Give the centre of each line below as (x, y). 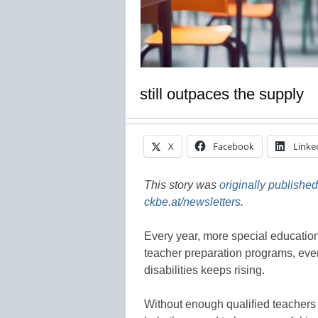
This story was (182, 185)
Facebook (234, 146)
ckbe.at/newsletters (192, 202)
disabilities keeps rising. (204, 270)
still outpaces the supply (222, 94)
